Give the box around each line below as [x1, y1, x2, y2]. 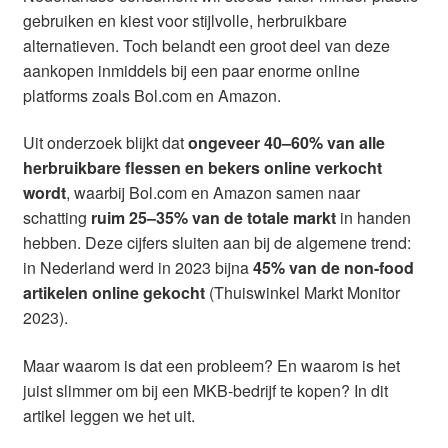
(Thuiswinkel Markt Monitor [204, 281, 400, 305]
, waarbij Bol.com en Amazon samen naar [65, 181, 360, 205]
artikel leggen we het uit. [22, 404, 195, 428]
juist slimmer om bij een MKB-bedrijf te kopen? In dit [22, 379, 388, 403]
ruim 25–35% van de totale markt [90, 206, 336, 230]
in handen [335, 206, 411, 230]
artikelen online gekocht [22, 281, 205, 305]
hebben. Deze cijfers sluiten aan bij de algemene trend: [22, 231, 411, 255]
